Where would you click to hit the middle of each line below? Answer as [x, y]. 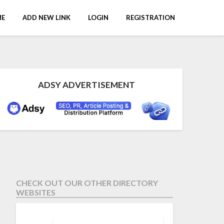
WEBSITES [35, 192]
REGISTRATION [150, 17]
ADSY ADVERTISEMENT [87, 84]
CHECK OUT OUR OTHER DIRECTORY [87, 182]
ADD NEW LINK [46, 17]
